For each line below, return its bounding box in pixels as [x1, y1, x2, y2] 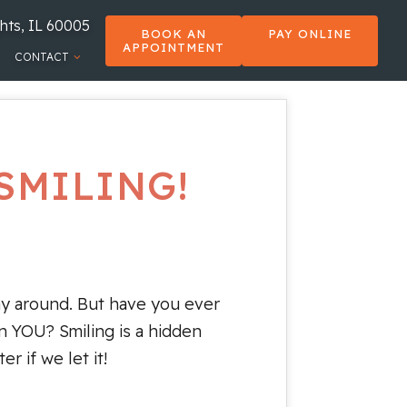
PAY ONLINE [268, 25, 352, 41]
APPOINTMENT [123, 39, 224, 55]
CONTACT [15, 50, 70, 64]
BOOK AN [141, 25, 206, 41]
